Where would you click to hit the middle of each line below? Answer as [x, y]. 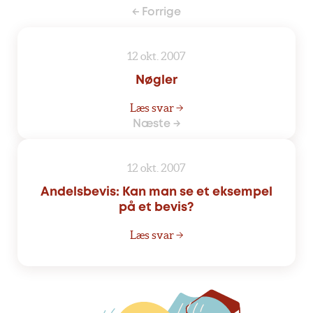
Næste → [156, 124]
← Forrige [156, 13]
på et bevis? [156, 208]
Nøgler [156, 81]
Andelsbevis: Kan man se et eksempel [156, 192]
